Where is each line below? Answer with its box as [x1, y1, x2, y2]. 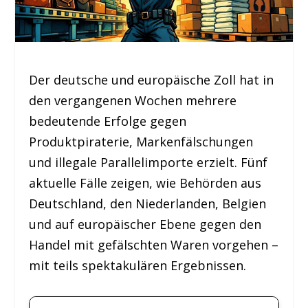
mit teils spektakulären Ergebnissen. [29, 257, 247, 274]
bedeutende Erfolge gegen [29, 113, 187, 130]
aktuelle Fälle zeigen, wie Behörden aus [29, 175, 262, 192]
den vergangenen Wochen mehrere [29, 92, 237, 109]
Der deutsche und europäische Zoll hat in [29, 71, 274, 89]
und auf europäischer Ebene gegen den [29, 216, 262, 233]
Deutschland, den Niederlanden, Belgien [29, 195, 267, 212]
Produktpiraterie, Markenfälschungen [29, 133, 254, 151]
